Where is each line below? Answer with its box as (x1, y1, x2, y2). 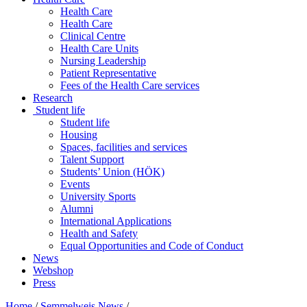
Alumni (60, 203, 93, 215)
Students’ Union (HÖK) (60, 166, 164, 178)
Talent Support (60, 153, 124, 166)
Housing (60, 129, 97, 141)
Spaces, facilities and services (60, 141, 187, 153)
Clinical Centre (60, 30, 125, 42)
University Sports (60, 191, 136, 203)
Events (60, 178, 90, 191)
